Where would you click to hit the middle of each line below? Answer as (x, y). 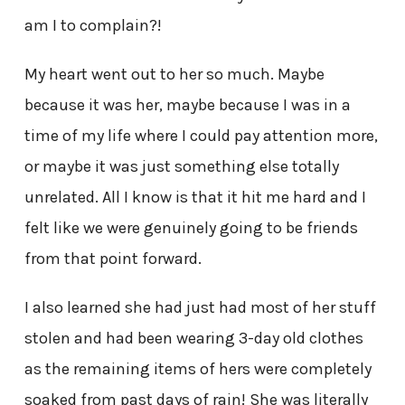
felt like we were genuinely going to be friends (191, 228)
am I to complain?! (93, 26)
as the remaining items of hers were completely (198, 369)
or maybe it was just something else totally (181, 167)
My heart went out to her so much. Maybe (174, 75)
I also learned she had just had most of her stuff (200, 308)
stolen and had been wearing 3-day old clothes (193, 339)
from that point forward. (113, 259)
